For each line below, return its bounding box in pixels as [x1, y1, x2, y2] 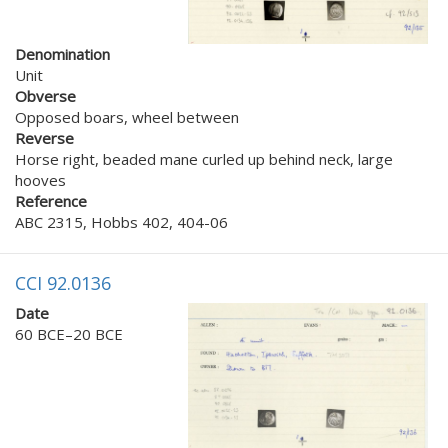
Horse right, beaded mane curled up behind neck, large [15, 148, 393, 169]
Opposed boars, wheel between [15, 106, 239, 127]
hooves [15, 169, 66, 190]
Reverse [15, 127, 74, 148]
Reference [15, 190, 87, 211]
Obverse [15, 85, 76, 106]
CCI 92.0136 [15, 270, 111, 295]
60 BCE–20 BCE [15, 323, 123, 344]
